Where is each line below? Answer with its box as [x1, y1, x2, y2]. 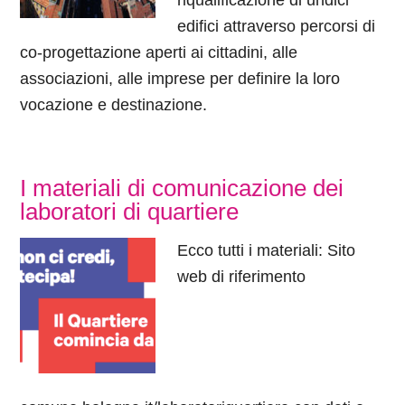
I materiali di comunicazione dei [20, 174, 344, 202]
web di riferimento [177, 268, 306, 286]
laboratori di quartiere [20, 198, 240, 225]
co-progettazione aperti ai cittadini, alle [20, 43, 298, 61]
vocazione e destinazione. [20, 96, 208, 114]
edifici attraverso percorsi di [177, 17, 376, 35]
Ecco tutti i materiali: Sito [177, 241, 356, 259]
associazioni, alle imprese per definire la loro [20, 70, 341, 88]
